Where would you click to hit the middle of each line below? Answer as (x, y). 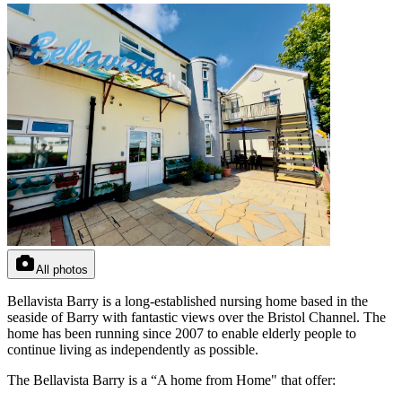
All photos (62, 269)
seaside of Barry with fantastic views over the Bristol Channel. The (197, 317)
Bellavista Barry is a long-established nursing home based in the (188, 301)
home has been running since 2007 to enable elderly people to (182, 333)
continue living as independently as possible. (133, 349)
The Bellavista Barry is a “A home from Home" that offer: (171, 380)
